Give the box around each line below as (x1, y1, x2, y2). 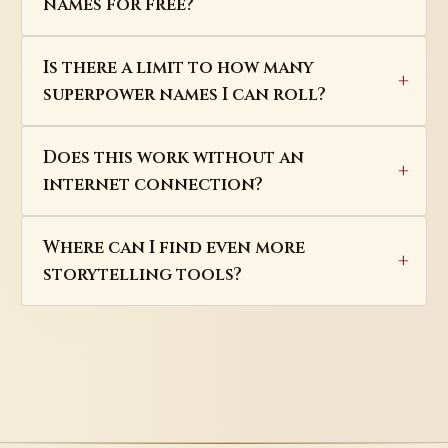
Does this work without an (42, 146, 304, 170)
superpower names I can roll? (42, 83, 326, 107)
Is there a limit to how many (42, 56, 314, 80)
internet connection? (42, 173, 263, 197)
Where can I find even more (42, 236, 305, 260)
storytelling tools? (42, 263, 242, 287)
